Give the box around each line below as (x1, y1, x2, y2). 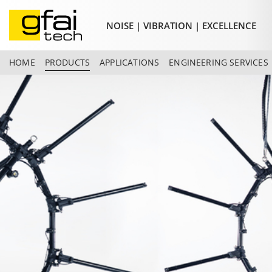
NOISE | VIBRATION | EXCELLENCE (106, 19, 256, 32)
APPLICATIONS (100, 56, 160, 69)
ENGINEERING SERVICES (169, 56, 268, 69)
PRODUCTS (44, 56, 90, 69)
